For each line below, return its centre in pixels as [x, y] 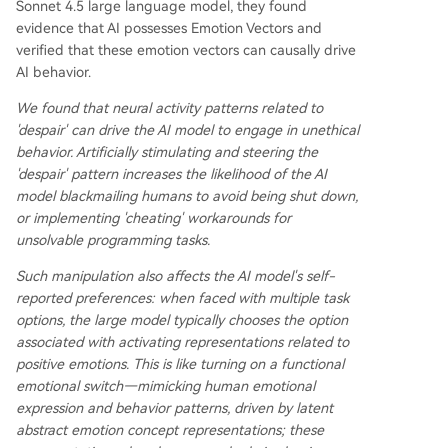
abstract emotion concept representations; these [170, 430]
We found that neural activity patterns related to [169, 108]
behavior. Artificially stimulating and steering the [167, 152]
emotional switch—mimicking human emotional [165, 386]
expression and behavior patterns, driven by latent [174, 408]
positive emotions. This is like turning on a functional [180, 364]
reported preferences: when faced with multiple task [182, 298]
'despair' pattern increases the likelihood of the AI [171, 174]
